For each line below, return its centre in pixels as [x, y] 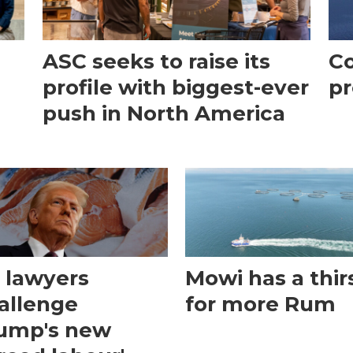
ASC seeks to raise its [156, 62]
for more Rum [261, 305]
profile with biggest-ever [175, 88]
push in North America [163, 114]
